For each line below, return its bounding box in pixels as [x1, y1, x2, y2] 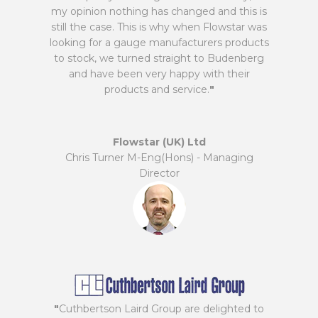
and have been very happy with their [68, 67, 250, 80]
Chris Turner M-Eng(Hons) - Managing [65, 150, 253, 164]
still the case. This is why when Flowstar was [51, 20, 267, 33]
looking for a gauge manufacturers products [49, 35, 269, 49]
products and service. [104, 82, 209, 96]
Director [138, 166, 180, 180]
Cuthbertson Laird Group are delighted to [59, 302, 264, 315]
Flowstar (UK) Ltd [112, 135, 206, 148]
